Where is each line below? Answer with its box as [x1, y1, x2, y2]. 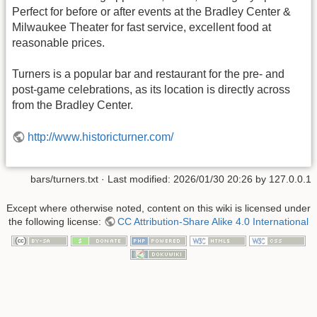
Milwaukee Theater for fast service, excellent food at [12, 21, 271, 33]
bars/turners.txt [30, 173, 98, 185]
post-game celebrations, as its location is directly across [12, 83, 290, 96]
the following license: [8, 216, 104, 228]
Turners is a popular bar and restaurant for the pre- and [12, 68, 284, 81]
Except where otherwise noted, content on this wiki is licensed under [6, 202, 311, 214]
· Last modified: [98, 173, 173, 185]
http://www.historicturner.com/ [28, 130, 174, 143]
